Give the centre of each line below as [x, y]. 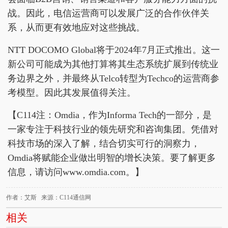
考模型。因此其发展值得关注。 [72, 93]
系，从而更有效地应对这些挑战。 [76, 27]
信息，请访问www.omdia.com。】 [76, 172]
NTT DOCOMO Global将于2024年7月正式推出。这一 [114, 50]
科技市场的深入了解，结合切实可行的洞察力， [104, 144]
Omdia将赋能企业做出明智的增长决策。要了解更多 [112, 158]
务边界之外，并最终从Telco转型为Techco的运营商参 [113, 78]
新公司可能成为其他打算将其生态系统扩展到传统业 [113, 64]
